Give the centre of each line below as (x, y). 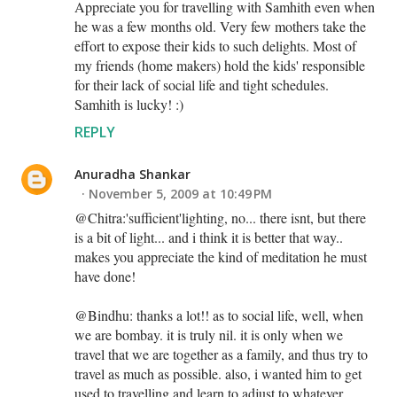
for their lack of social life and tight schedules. (202, 84)
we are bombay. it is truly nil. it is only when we (209, 334)
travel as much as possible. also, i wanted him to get (218, 373)
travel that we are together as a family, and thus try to (221, 354)
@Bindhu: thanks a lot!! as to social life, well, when (219, 315)
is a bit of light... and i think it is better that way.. (209, 237)
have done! (105, 276)
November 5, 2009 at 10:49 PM (180, 193)
